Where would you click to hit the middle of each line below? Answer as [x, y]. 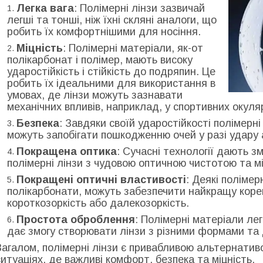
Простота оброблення [76, 220]
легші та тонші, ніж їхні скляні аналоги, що [112, 20]
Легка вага [45, 9]
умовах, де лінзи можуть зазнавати [95, 95]
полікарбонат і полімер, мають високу [100, 60]
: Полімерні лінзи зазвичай [139, 9]
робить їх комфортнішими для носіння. [104, 32]
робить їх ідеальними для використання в [111, 84]
